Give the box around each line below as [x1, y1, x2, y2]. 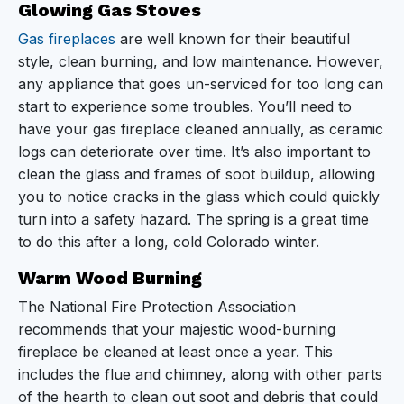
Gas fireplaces [18, 29, 115, 48]
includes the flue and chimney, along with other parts [18, 364, 382, 383]
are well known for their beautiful [115, 29, 350, 48]
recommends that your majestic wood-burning [18, 319, 335, 338]
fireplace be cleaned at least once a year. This [18, 342, 333, 361]
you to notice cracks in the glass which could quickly [18, 187, 380, 206]
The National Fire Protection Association [18, 297, 296, 316]
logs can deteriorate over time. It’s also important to [18, 142, 371, 161]
